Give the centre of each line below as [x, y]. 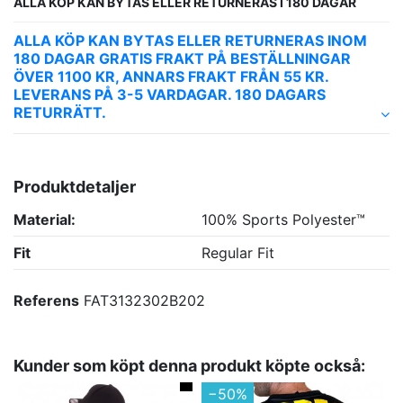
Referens [46, 301]
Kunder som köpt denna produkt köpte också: [189, 365]
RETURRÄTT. [60, 112]
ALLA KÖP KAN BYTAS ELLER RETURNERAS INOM [190, 40]
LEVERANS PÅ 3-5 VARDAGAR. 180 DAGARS [170, 94]
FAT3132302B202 [144, 301]
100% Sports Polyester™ [283, 220]
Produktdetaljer [75, 187]
